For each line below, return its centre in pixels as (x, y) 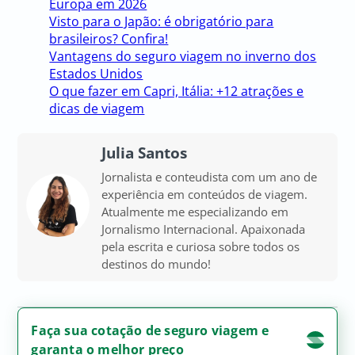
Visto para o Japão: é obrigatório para (162, 21)
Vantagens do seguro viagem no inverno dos (183, 56)
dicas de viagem (97, 108)
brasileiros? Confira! (109, 38)
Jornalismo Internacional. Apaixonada (204, 229)
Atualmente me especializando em (195, 211)
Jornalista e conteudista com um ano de (210, 176)
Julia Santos (145, 152)
